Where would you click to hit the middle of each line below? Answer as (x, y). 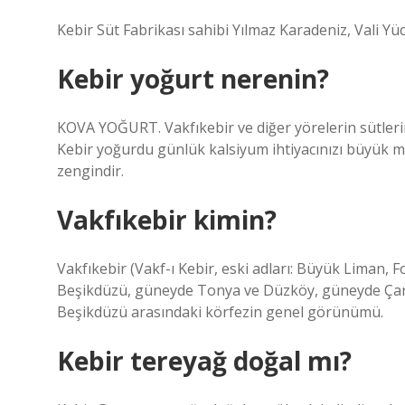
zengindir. (90, 171)
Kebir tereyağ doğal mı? (204, 361)
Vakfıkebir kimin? (167, 220)
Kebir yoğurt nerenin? (193, 79)
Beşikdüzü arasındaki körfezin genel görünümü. (220, 312)
